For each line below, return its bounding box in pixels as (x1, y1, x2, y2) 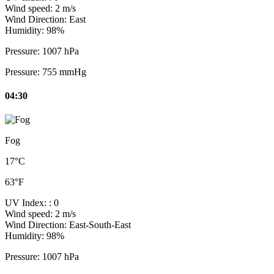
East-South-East (69, 220, 131, 231)
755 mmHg (42, 66, 86, 77)
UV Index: (5, 198, 49, 209)
